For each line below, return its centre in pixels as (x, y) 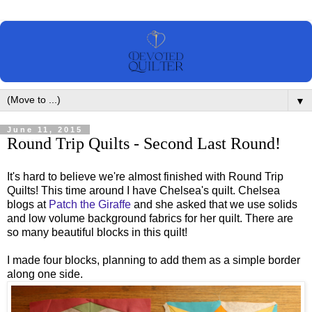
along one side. (45, 274)
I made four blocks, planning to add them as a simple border (154, 260)
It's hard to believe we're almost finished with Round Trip (145, 176)
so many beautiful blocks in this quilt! (97, 232)
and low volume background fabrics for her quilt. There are (150, 218)
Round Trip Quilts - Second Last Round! (144, 143)
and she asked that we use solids (214, 204)
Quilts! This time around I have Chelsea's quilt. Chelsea (143, 190)
